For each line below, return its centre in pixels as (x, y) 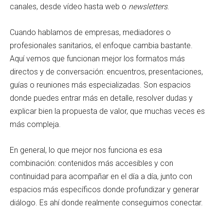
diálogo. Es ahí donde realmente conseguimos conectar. (106, 202)
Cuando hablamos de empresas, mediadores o (90, 32)
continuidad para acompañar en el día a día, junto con (101, 176)
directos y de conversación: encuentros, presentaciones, (106, 72)
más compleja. (35, 124)
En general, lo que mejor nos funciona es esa (86, 150)
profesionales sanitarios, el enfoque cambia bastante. (101, 45)
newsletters (148, 6)
